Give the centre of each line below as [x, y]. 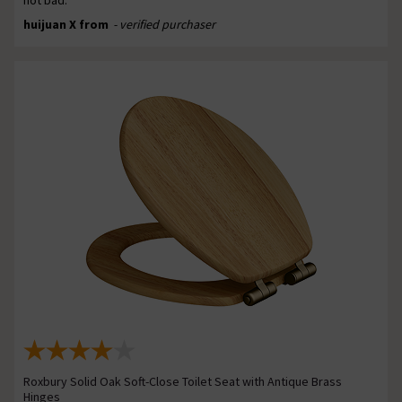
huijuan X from [67, 24]
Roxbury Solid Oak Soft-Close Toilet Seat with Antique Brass [183, 381]
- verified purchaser [164, 24]
